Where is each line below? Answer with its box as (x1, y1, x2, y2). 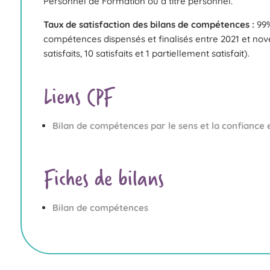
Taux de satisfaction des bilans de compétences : (43, 18, 254, 30)
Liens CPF (43, 79, 113, 113)
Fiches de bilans (43, 161, 164, 195)
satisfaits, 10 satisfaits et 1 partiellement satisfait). (43, 47, 250, 59)
